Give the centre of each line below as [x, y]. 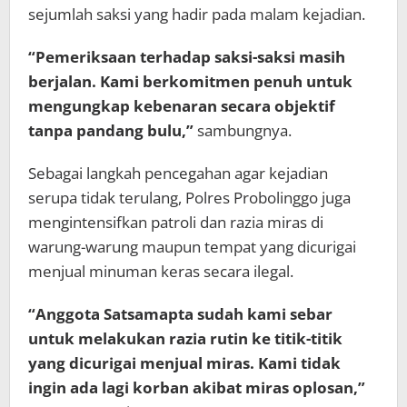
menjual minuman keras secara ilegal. [161, 271]
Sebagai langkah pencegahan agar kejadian [178, 173]
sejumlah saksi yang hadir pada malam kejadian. [197, 14]
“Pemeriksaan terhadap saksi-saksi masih [187, 57]
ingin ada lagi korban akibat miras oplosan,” [197, 387]
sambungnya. [243, 130]
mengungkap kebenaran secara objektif [182, 106]
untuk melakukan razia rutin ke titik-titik [185, 338]
